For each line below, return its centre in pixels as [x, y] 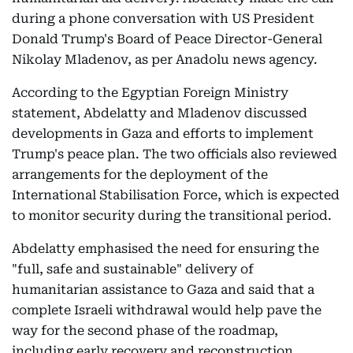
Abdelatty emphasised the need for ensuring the [165, 249]
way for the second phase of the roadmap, [145, 331]
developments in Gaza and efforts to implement [163, 134]
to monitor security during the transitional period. [172, 216]
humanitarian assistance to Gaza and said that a [163, 290]
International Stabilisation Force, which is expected [176, 195]
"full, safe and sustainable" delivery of [133, 269]
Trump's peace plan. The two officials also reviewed [175, 154]
